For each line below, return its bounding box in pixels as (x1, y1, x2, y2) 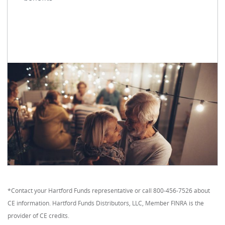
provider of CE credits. (8, 211, 69, 220)
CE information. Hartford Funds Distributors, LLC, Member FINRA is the (8, 199, 204, 207)
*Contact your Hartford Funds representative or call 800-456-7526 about (8, 186, 210, 195)
